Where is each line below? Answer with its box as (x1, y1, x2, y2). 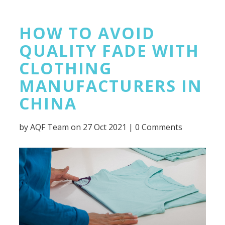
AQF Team (30, 122, 69, 133)
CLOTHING (19, 57, 113, 79)
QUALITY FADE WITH (19, 40, 200, 62)
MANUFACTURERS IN (19, 75, 203, 97)
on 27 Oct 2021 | (69, 122, 136, 133)
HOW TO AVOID (19, 22, 156, 44)
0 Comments (135, 122, 183, 133)
